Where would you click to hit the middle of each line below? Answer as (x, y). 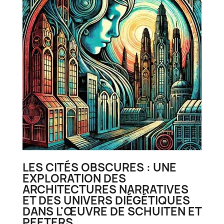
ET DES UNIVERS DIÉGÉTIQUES (106, 200)
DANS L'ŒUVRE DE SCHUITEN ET (112, 211)
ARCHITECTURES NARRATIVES (105, 189)
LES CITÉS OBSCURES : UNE (99, 167)
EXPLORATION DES (74, 178)
